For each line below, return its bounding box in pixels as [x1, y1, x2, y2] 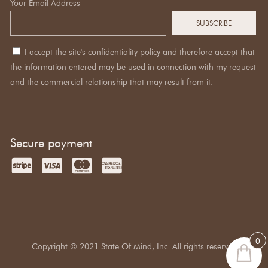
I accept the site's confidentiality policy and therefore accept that [25, 47, 255, 57]
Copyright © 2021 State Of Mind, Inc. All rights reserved [31, 241, 237, 252]
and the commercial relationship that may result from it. [10, 77, 213, 87]
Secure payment [10, 135, 92, 150]
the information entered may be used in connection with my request [10, 62, 256, 72]
